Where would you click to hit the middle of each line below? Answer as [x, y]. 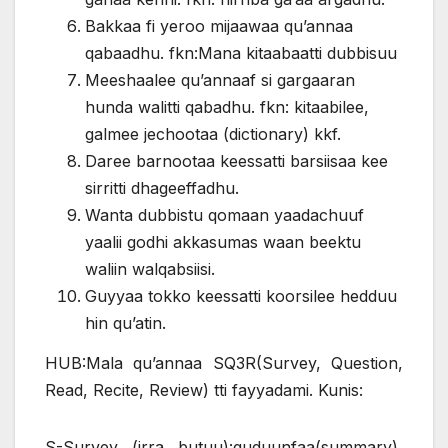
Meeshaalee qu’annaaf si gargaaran [220, 80]
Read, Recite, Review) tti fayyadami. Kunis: [204, 389]
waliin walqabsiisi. [150, 269]
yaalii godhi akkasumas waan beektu [223, 242]
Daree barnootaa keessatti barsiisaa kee [236, 161]
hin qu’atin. [125, 323]
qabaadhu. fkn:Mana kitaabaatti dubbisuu [241, 53]
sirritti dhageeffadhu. [162, 188]
